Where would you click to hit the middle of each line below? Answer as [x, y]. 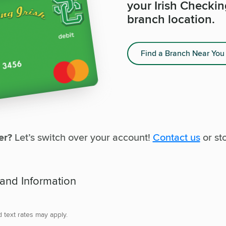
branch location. [171, 19]
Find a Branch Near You [183, 53]
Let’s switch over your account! [82, 137]
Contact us [176, 137]
